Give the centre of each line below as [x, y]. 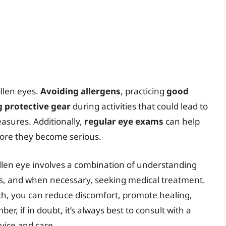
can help [182, 122]
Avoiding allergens [80, 91]
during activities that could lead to [139, 106]
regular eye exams [124, 122]
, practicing [144, 91]
